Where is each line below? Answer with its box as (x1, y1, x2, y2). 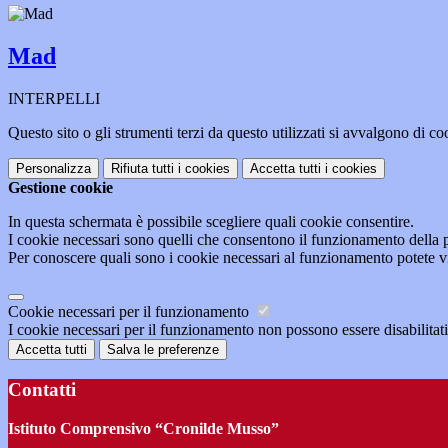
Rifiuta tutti (111, 161, 174, 177)
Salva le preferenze (107, 342, 219, 358)
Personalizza (16, 161, 91, 177)
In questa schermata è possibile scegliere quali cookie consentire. (8, 213, 414, 231)
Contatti (8, 378, 76, 400)
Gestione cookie (8, 179, 113, 197)
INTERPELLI (8, 90, 100, 108)
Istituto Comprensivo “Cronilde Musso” (8, 419, 279, 437)
